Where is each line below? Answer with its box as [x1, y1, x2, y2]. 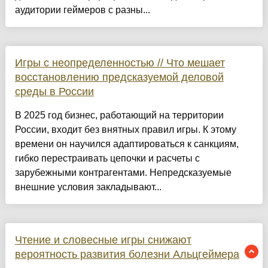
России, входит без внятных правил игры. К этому [14, 124, 236, 135]
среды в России [14, 86, 94, 98]
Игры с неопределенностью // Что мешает [14, 57, 225, 69]
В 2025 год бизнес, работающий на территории [14, 110, 224, 121]
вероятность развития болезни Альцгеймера [14, 248, 239, 261]
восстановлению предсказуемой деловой [14, 71, 224, 84]
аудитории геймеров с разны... [14, 5, 150, 16]
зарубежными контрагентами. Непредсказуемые [14, 167, 232, 178]
